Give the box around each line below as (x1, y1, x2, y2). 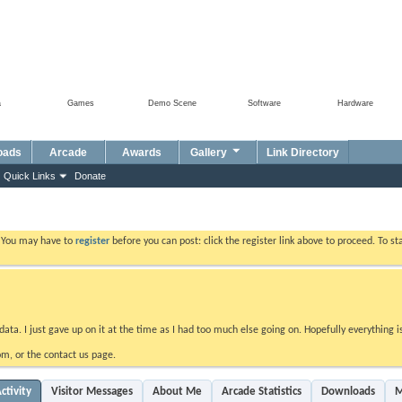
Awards (122, 146, 162, 159)
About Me (153, 386, 202, 398)
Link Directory (267, 146, 339, 159)
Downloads (321, 386, 375, 398)
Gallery (190, 146, 227, 159)
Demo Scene (148, 99, 197, 108)
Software (247, 99, 281, 108)
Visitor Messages (51, 386, 133, 398)
